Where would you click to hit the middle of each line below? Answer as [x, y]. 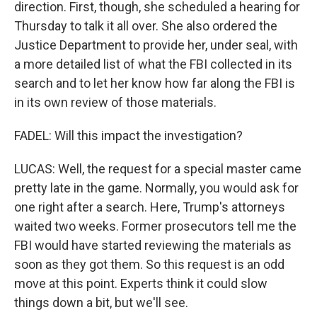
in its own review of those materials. [115, 102]
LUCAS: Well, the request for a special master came [158, 169]
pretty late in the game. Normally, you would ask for [156, 188]
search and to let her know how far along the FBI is [155, 83]
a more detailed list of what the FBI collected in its [153, 64]
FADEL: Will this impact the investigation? [128, 136]
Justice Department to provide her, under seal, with [156, 45]
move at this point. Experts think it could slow [141, 283]
